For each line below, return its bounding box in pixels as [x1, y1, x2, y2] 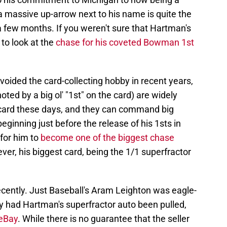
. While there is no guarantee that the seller [18, 213, 190, 224]
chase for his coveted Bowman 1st [56, 37, 194, 48]
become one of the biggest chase [41, 132, 174, 143]
